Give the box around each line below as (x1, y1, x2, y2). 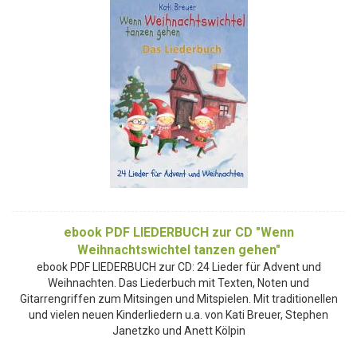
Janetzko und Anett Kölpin (112, 324, 245, 337)
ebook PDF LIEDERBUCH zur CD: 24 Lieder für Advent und (36, 260, 321, 273)
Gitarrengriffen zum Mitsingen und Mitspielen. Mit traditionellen (19, 292, 338, 305)
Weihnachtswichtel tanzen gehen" (76, 241, 280, 257)
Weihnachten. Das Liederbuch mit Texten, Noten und (48, 276, 309, 289)
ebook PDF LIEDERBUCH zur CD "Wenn (63, 224, 294, 240)
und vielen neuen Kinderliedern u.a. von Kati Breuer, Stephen (29, 308, 328, 321)
